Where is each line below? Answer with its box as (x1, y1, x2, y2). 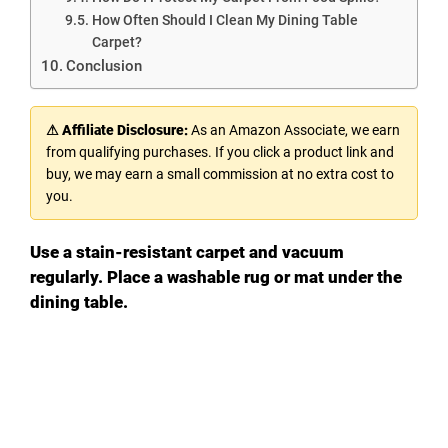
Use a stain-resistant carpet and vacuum (30, 241, 344, 262)
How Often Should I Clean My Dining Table (91, 11, 358, 28)
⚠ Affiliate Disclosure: (46, 121, 188, 138)
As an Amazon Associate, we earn (188, 121, 400, 138)
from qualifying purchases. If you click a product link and (46, 143, 394, 160)
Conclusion (66, 56, 143, 75)
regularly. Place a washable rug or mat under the (30, 266, 402, 287)
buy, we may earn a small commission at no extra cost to (46, 165, 394, 182)
